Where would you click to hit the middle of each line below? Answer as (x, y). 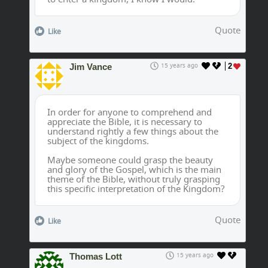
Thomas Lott (96, 257)
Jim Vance (91, 67)
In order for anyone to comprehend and (130, 112)
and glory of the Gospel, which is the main (134, 170)
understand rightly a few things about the (133, 131)
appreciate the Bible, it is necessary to (125, 122)
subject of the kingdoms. (98, 141)
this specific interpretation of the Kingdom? (136, 189)
